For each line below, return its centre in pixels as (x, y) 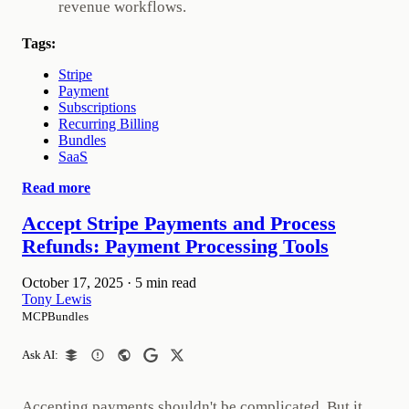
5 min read (166, 282)
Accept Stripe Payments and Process (179, 223)
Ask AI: (40, 355)
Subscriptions (97, 107)
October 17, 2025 (73, 282)
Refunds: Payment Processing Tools (175, 246)
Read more (56, 187)
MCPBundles (55, 316)
